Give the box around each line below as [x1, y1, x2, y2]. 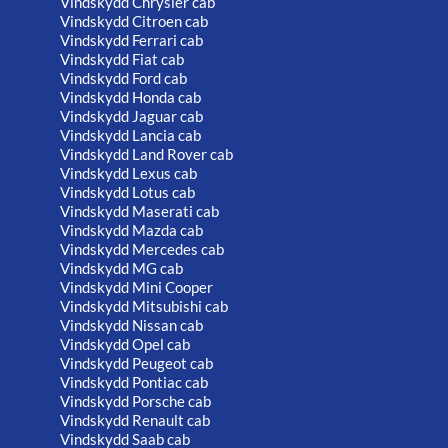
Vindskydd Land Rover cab [60, 145, 233, 164]
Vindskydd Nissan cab [60, 316, 203, 335]
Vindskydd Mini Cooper [60, 278, 213, 297]
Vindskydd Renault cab [60, 411, 210, 430]
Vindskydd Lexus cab [60, 164, 197, 183]
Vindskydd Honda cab [60, 88, 201, 107]
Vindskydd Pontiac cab [60, 373, 208, 392]
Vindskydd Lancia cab [60, 126, 201, 145]
